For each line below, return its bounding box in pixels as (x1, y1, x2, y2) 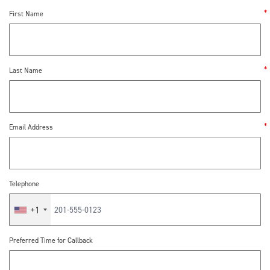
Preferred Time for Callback (9, 236, 93, 245)
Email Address (9, 122, 53, 132)
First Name (9, 9, 43, 19)
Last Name (9, 66, 42, 75)
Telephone (9, 179, 39, 189)
